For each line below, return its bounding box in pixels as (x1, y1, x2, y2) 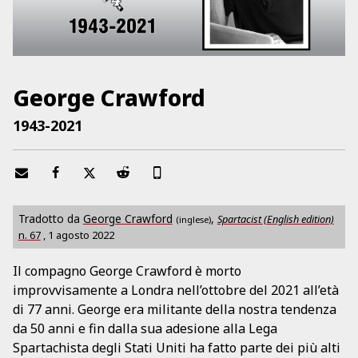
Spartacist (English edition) (217, 212, 334, 227)
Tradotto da (18, 211, 83, 227)
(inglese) (175, 213, 211, 226)
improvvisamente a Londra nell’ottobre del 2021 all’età (13, 280, 339, 299)
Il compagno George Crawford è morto (13, 261, 241, 280)
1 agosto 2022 (47, 228, 114, 243)
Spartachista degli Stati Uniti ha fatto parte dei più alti (13, 338, 340, 356)
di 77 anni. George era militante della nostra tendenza (13, 300, 336, 318)
